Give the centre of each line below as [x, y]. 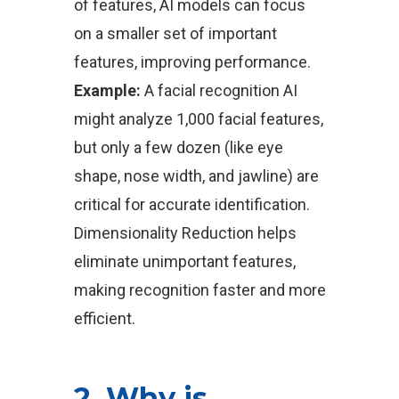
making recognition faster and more [199, 290]
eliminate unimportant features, [184, 261]
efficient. [104, 318]
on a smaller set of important [175, 33]
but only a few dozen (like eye [178, 147]
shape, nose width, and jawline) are [196, 176]
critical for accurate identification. [191, 204]
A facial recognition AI [219, 90]
